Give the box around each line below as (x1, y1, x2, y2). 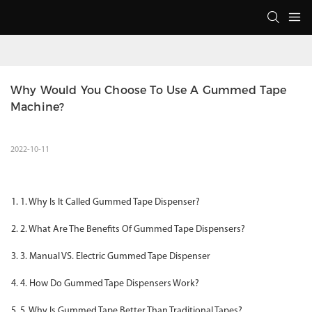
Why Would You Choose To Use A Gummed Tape (10, 84, 287, 97)
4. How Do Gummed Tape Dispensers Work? (20, 279, 199, 290)
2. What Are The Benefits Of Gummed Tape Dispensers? (20, 224, 245, 235)
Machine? (10, 100, 65, 114)
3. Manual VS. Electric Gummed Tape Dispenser (20, 251, 210, 263)
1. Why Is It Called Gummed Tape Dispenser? (20, 197, 200, 208)
